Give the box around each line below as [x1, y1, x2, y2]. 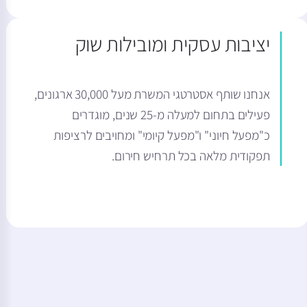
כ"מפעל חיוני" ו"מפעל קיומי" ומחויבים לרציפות [53, 127, 270, 144]
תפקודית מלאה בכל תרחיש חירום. [111, 147, 270, 164]
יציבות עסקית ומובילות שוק [75, 30, 270, 58]
